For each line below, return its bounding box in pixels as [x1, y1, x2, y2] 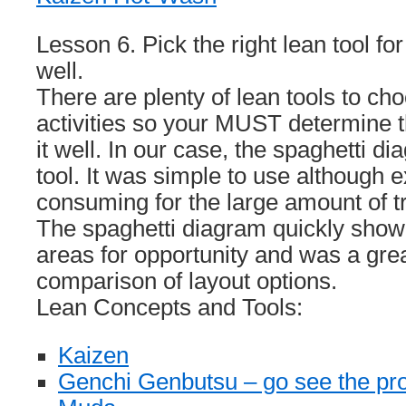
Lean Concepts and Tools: [36, 295, 303, 320]
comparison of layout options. [36, 268, 337, 294]
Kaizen [58, 343, 129, 368]
